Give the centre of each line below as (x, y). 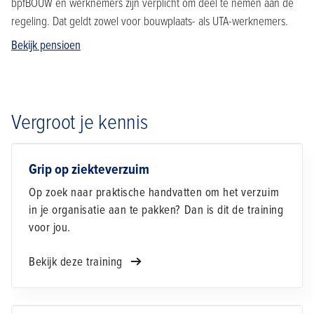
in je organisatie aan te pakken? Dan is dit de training (156, 210)
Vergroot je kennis (80, 123)
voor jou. (50, 228)
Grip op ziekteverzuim (89, 170)
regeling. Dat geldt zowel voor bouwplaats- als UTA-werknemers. (150, 22)
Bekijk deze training (77, 262)
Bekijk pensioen (46, 46)
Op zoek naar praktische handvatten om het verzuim (154, 193)
